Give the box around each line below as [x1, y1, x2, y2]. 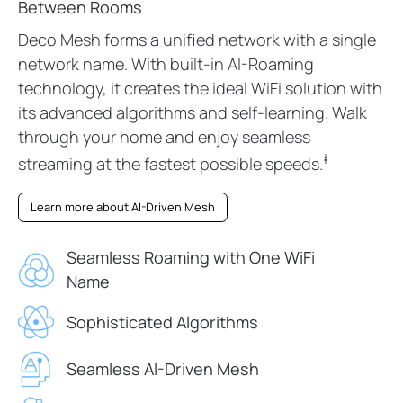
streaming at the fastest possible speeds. [18, 152, 323, 175]
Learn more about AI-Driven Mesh [30, 199, 215, 216]
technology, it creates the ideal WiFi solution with [18, 76, 382, 99]
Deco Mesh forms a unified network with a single [18, 28, 376, 50]
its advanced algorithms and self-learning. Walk [18, 101, 367, 123]
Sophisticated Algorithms [66, 310, 258, 333]
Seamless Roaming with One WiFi [66, 246, 315, 269]
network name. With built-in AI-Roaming [18, 52, 314, 75]
